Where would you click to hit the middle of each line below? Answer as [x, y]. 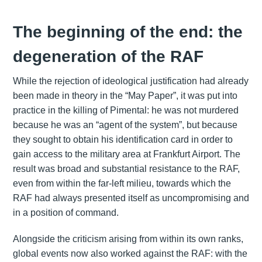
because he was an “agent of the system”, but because [125, 125]
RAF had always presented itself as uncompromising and [131, 198]
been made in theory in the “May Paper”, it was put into [125, 95]
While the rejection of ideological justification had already [130, 81]
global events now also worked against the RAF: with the [130, 253]
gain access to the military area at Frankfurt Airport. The [126, 154]
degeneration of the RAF [108, 56]
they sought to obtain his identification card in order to [123, 139]
